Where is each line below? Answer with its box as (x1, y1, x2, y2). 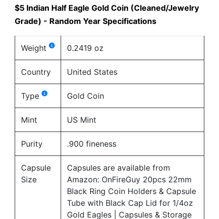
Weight (21, 43, 49, 53)
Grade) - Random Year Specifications (15, 16, 156, 26)
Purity (21, 138, 43, 149)
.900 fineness (67, 138, 116, 149)
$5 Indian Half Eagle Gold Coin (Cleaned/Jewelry (15, 2, 199, 13)
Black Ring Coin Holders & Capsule (67, 186, 196, 196)
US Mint (67, 114, 96, 125)
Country (21, 66, 51, 77)
